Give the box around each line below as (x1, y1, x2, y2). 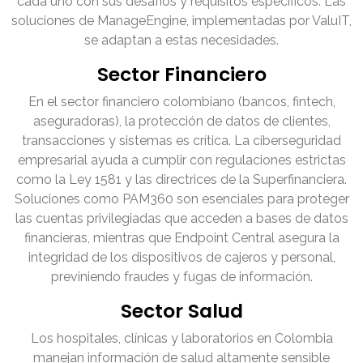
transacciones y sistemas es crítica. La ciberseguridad (22, 133, 341, 149)
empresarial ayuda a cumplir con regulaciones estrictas (17, 152, 346, 169)
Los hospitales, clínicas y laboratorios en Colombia (30, 331, 333, 347)
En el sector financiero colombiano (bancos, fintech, (28, 94, 335, 110)
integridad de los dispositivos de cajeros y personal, (28, 250, 335, 266)
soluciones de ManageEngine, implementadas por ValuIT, (11, 13, 352, 29)
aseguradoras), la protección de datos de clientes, (32, 113, 331, 130)
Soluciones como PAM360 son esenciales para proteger (14, 191, 349, 207)
